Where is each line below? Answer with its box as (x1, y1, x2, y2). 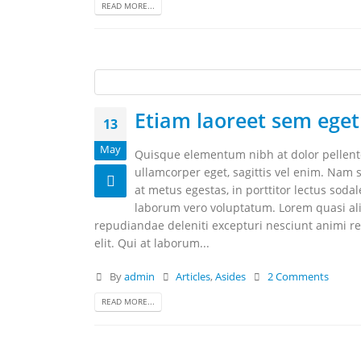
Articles (176, 269, 211, 284)
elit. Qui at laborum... (94, 234, 210, 251)
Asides (215, 269, 247, 284)
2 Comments (267, 269, 329, 284)
